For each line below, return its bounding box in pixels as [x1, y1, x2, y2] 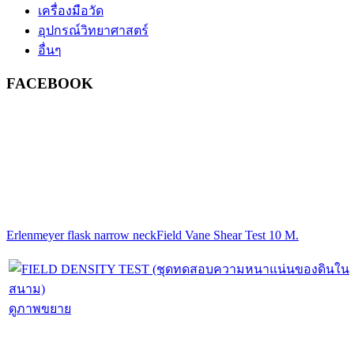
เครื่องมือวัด [38, 3, 104, 17]
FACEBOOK [6, 74, 93, 92]
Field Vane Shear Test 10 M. [156, 228, 299, 243]
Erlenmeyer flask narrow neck [6, 228, 156, 243]
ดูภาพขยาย [9, 302, 71, 316]
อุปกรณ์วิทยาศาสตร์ [38, 23, 149, 37]
